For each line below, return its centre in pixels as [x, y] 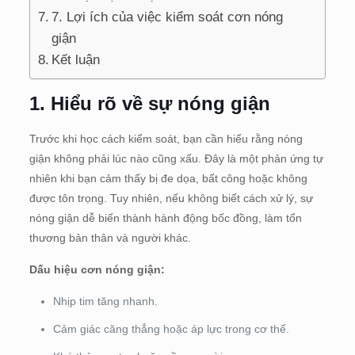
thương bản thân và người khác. [110, 237]
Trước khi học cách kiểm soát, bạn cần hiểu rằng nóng [166, 138]
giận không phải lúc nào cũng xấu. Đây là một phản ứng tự [176, 158]
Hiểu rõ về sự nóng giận [160, 103]
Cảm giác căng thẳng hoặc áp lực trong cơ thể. [171, 328]
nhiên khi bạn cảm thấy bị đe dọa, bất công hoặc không [168, 178]
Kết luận [76, 59]
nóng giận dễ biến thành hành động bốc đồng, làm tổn [165, 218]
